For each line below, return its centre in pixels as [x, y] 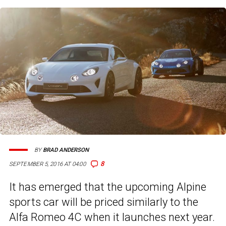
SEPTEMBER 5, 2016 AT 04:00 [47, 164]
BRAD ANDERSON [66, 150]
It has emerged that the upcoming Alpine [108, 187]
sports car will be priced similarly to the [104, 202]
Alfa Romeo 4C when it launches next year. [112, 217]
